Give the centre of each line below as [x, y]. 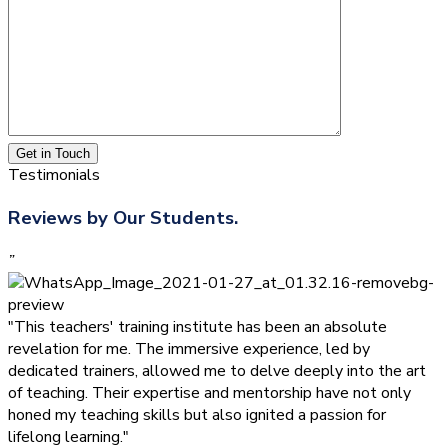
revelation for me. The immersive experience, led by [189, 348]
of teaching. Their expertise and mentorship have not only [209, 392]
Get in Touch [53, 154]
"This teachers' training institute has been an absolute [197, 326]
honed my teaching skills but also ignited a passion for [197, 414]
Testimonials [54, 175]
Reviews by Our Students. [123, 217]
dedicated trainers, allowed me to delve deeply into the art [217, 370]
